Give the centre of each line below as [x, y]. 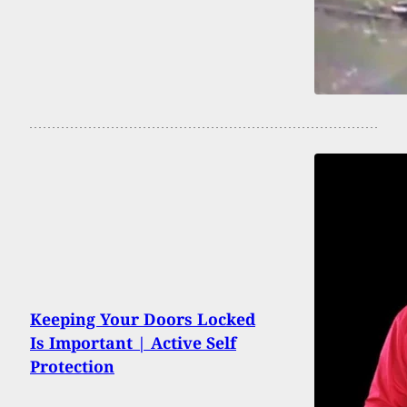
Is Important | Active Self [133, 343]
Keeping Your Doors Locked [143, 319]
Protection [72, 367]
